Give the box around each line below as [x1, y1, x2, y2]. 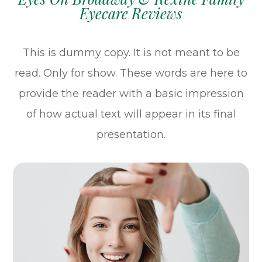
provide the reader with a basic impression [18, 87, 244, 100]
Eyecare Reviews [80, 4, 182, 23]
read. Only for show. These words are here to [15, 67, 247, 80]
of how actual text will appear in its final [26, 108, 236, 120]
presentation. [96, 128, 166, 141]
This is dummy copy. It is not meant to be [22, 46, 240, 59]
